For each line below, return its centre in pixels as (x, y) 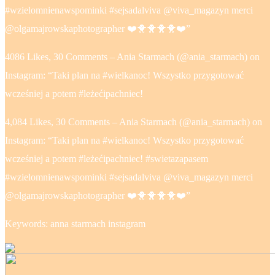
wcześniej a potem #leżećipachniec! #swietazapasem (107, 159)
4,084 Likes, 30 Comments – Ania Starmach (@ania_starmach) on (134, 122)
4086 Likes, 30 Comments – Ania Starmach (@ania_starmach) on (132, 57)
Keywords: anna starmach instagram (75, 224)
